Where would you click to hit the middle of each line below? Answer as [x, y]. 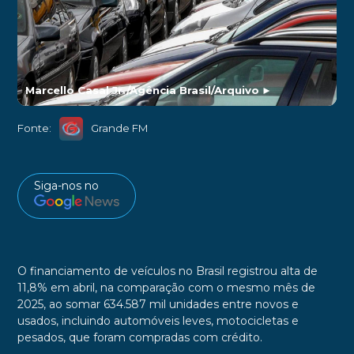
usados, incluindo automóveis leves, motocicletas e [158, 321]
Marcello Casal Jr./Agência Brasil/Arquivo [142, 90]
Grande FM [119, 128]
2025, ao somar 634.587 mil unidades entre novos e [158, 305]
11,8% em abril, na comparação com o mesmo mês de [166, 288]
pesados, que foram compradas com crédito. [139, 338]
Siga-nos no [66, 185]
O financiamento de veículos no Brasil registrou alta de [167, 271]
